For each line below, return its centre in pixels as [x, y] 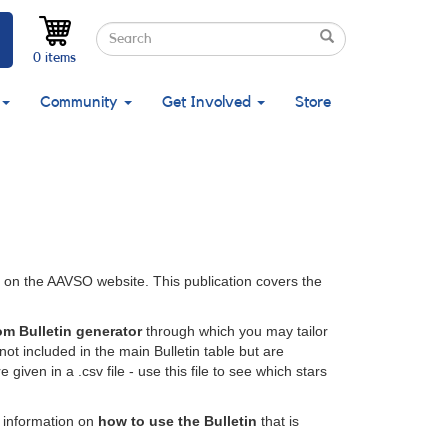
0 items [54, 57]
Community [81, 102]
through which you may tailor [235, 331]
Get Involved [208, 102]
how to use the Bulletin [177, 421]
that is [278, 421]
